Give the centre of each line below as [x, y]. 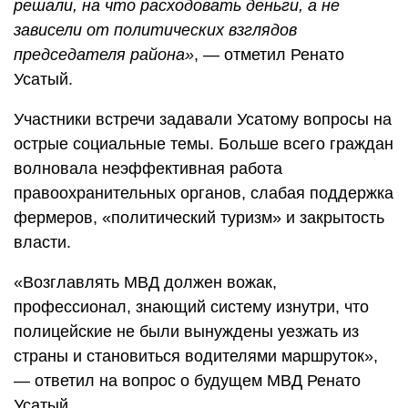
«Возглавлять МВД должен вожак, [145, 282]
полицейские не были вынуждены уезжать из [186, 331]
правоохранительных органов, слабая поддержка [204, 193]
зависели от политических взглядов [155, 30]
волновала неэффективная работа [148, 168]
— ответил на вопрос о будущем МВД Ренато [187, 380]
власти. [42, 242]
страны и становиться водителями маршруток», [196, 356]
